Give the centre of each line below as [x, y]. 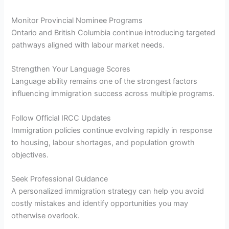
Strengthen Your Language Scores [71, 69]
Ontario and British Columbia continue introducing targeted [113, 32]
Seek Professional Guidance [60, 179]
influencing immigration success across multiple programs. [113, 94]
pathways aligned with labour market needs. [88, 45]
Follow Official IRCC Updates [61, 118]
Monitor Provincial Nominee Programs [77, 20]
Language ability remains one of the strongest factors [105, 82]
